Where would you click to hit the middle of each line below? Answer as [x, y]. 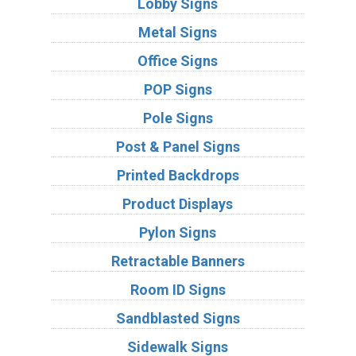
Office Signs [178, 60]
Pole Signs [178, 118]
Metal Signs [178, 32]
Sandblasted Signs [178, 318]
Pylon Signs [178, 232]
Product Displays [178, 203]
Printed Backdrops [178, 175]
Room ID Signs [178, 289]
